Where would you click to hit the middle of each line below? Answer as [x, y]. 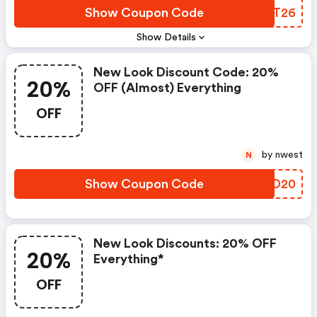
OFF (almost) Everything [167, 88]
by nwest [289, 155]
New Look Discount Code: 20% [186, 72]
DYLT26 [272, 13]
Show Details [167, 38]
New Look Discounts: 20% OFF [185, 243]
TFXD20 [271, 184]
